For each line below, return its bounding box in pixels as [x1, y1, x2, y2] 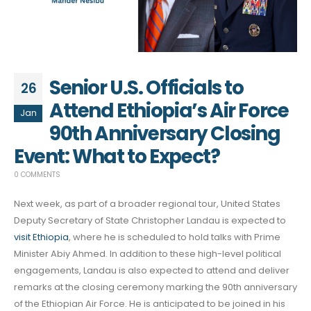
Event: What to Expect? [14, 143, 220, 170]
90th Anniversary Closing [49, 120, 280, 147]
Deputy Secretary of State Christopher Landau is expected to [14, 214, 286, 227]
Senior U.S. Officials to [49, 74, 244, 101]
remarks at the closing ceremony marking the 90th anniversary [14, 280, 297, 294]
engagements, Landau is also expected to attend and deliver [14, 264, 289, 277]
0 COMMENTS [14, 169, 60, 180]
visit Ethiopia [14, 230, 69, 244]
